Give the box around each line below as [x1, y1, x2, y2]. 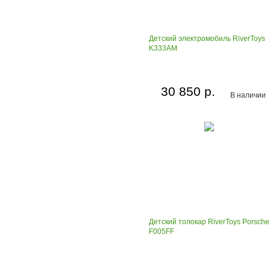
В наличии [230, 91, 266, 99]
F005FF [149, 227, 174, 236]
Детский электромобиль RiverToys [149, 34, 265, 43]
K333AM [149, 44, 177, 52]
